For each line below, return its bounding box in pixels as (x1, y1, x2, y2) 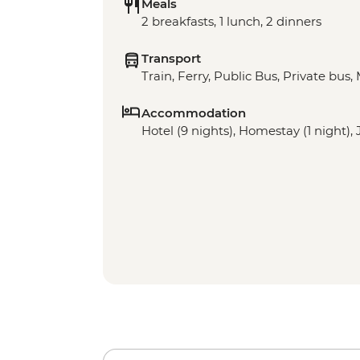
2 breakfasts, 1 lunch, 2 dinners (141, 14, 321, 30)
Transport (141, 51, 201, 67)
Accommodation (141, 105, 246, 121)
